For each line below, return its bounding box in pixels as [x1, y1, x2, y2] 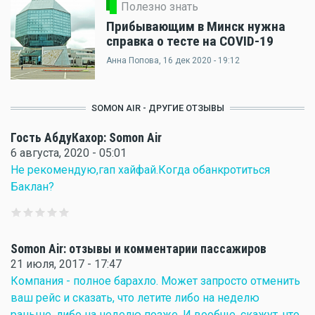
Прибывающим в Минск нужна [106, 18, 285, 34]
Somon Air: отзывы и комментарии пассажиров [11, 242, 266, 256]
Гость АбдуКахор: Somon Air [11, 131, 162, 145]
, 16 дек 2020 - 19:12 [159, 56, 240, 65]
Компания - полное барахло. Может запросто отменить [11, 274, 300, 288]
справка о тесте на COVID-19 [106, 33, 274, 49]
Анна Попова [106, 56, 159, 65]
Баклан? [11, 180, 54, 193]
